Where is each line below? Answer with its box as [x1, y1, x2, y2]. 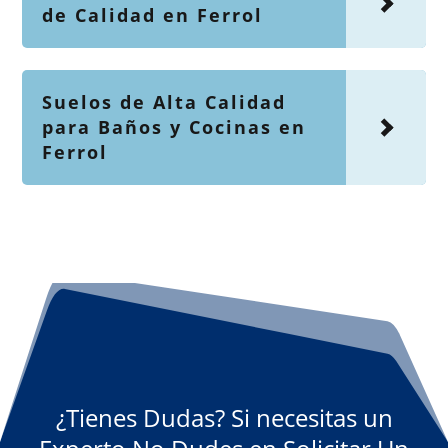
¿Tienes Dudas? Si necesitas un [55, 400, 393, 434]
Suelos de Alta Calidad [42, 89, 287, 114]
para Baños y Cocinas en [42, 114, 307, 139]
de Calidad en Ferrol [42, 2, 264, 27]
